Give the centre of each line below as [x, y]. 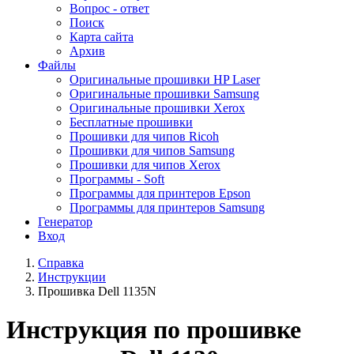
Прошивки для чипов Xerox [145, 165]
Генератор [65, 222]
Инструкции [72, 277]
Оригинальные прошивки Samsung [164, 94]
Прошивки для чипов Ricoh [144, 136]
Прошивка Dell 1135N [97, 291]
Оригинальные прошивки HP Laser [165, 79]
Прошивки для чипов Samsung [152, 151]
